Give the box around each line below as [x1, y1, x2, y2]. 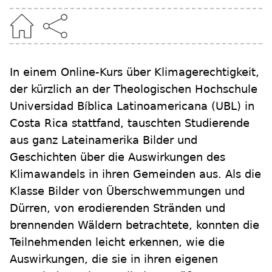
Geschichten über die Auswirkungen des [10, 151, 225, 164]
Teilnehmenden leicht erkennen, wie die [10, 236, 225, 249]
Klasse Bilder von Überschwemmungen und [10, 185, 245, 198]
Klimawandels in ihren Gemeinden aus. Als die [10, 168, 261, 181]
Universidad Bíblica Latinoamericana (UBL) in [10, 100, 254, 113]
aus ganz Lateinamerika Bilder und [10, 134, 197, 147]
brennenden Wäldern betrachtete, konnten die [10, 219, 259, 232]
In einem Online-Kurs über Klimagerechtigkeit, [10, 66, 259, 79]
